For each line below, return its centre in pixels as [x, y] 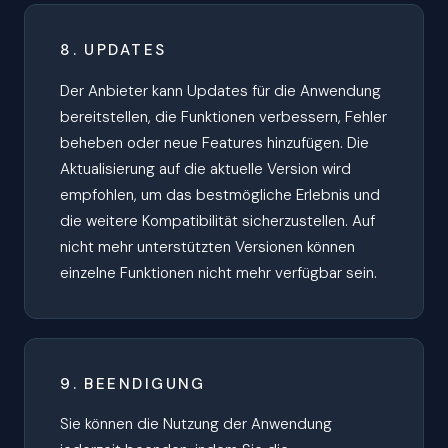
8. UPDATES [113, 50]
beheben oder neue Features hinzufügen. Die [215, 142]
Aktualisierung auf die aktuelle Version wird [206, 168]
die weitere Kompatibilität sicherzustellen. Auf [218, 220]
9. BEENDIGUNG [133, 383]
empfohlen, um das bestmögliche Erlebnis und [220, 194]
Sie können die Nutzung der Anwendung [196, 424]
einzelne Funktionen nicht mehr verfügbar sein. [219, 272]
